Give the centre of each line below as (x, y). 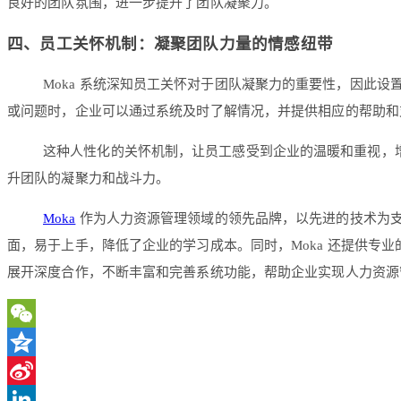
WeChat (30, 342)
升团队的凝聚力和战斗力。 (89, 179)
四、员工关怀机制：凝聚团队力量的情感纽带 (170, 43)
